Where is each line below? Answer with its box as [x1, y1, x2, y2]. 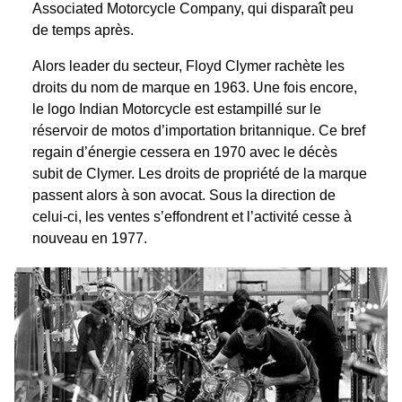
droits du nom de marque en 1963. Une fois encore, [32, 80, 357, 96]
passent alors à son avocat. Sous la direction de [32, 188, 336, 204]
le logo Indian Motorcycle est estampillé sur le [32, 101, 321, 118]
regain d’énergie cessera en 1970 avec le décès [32, 144, 337, 161]
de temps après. [32, 22, 134, 39]
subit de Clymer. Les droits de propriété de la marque [32, 166, 367, 182]
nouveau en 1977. [32, 231, 147, 247]
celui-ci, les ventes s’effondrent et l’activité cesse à [32, 209, 352, 225]
